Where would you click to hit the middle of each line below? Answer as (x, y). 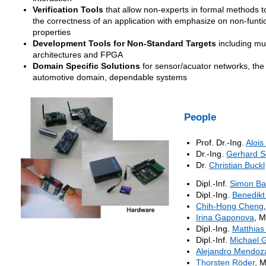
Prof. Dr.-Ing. (221, 143)
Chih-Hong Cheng (230, 206)
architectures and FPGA (78, 55)
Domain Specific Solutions (86, 66)
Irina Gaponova (225, 218)
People (200, 117)
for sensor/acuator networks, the (202, 66)
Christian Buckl (237, 165)
